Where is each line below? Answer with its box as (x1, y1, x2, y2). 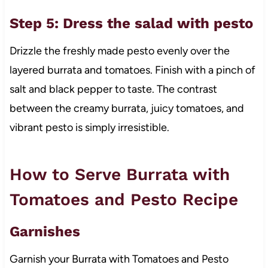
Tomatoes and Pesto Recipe (9, 189, 238, 209)
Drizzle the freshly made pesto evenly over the (9, 44, 230, 57)
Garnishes (9, 223, 80, 240)
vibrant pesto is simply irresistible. (9, 120, 169, 134)
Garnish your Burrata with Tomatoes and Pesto (9, 252, 229, 266)
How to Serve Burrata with (9, 164, 230, 184)
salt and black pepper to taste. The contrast (9, 82, 217, 96)
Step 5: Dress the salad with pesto (9, 14, 253, 32)
